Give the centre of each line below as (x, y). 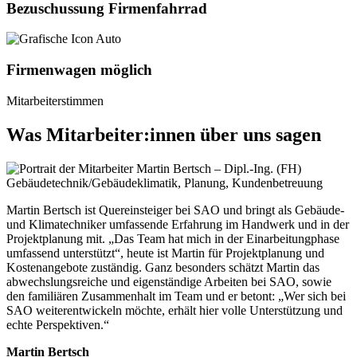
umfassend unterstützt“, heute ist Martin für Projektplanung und (165, 253)
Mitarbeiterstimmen (55, 100)
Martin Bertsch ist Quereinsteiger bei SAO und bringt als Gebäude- (175, 210)
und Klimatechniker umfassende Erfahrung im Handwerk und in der (178, 224)
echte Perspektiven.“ (58, 324)
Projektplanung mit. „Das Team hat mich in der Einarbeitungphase (173, 238)
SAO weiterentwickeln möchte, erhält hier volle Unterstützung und (175, 310)
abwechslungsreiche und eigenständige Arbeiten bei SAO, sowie (169, 281)
